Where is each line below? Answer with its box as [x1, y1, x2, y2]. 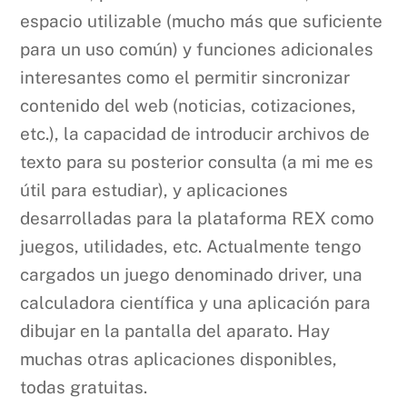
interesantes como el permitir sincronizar [20, 66, 351, 87]
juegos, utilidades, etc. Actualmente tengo [20, 235, 362, 256]
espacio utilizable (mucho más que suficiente [20, 10, 383, 31]
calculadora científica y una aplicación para [20, 292, 372, 313]
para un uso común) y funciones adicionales [20, 38, 374, 59]
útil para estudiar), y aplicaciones [20, 179, 289, 200]
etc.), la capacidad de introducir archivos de [20, 123, 371, 144]
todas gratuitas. [20, 376, 148, 397]
